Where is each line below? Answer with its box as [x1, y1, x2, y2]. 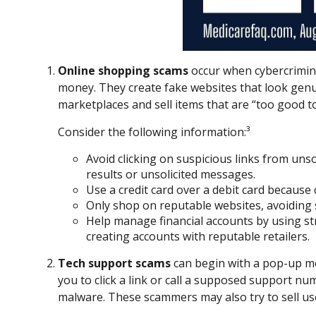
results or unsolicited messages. [86, 166, 255, 183]
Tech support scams [58, 255, 171, 272]
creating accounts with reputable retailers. [86, 229, 310, 245]
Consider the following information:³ [58, 124, 250, 140]
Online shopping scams [58, 63, 188, 79]
